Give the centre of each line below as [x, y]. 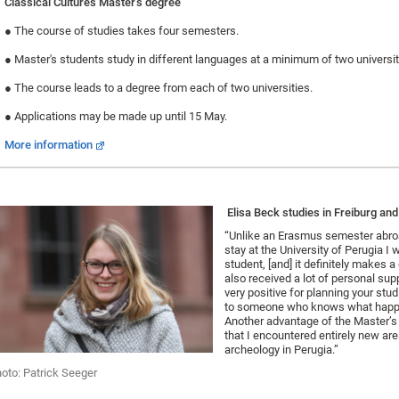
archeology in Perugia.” [282, 349]
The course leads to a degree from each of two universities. [162, 87]
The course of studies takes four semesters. [126, 30]
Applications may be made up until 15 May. [119, 116]
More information [49, 144]
